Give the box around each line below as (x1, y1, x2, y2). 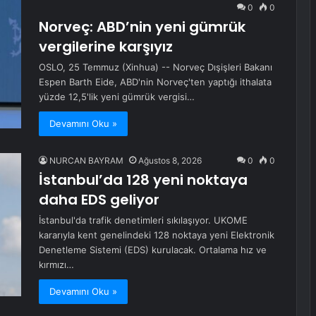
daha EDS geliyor (39, 190, 159, 210)
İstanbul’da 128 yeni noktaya (39, 170, 248, 190)
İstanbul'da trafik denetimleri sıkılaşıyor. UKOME (39, 214, 248, 226)
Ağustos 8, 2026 (138, 155, 202, 166)
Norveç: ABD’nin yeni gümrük (39, 17, 245, 37)
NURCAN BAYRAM (49, 155, 123, 166)
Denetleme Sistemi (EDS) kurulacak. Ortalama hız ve (39, 244, 267, 256)
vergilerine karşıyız (39, 37, 173, 57)
